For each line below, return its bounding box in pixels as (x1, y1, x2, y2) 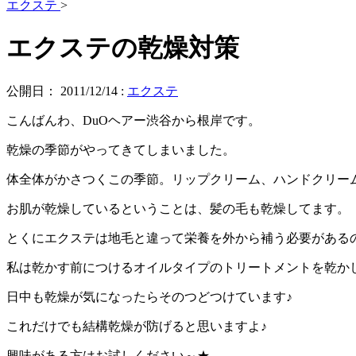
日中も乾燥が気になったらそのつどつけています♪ (6, 289, 292, 304)
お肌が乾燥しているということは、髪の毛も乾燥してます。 (6, 201, 350, 215)
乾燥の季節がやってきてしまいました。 (6, 142, 235, 157)
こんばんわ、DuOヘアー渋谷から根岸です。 (6, 113, 261, 127)
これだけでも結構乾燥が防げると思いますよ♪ (6, 319, 267, 333)
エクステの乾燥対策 (6, 33, 239, 63)
